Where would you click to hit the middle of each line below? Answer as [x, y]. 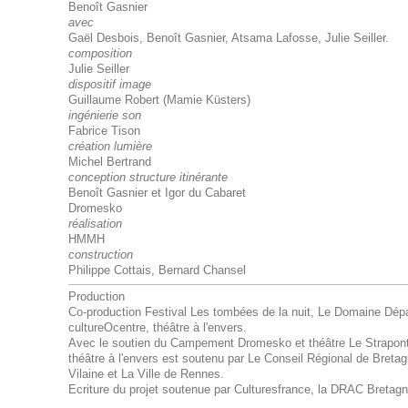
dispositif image [109, 84]
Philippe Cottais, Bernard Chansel [157, 270]
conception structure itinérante [148, 177]
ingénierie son [104, 115]
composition [100, 53]
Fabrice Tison [104, 131]
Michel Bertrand [109, 162]
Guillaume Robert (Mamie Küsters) [159, 100]
